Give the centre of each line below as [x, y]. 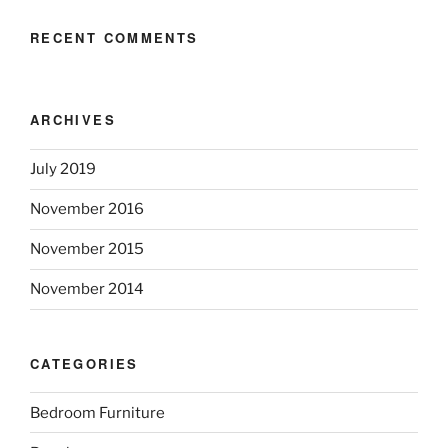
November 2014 [87, 289]
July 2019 [63, 169]
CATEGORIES [84, 363]
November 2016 [87, 209]
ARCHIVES [73, 120]
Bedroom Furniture [97, 412]
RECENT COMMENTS [114, 37]
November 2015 [87, 249]
